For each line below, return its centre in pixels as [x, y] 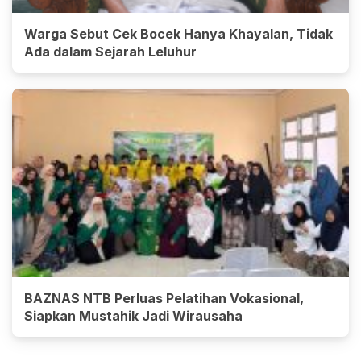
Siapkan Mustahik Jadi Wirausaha [133, 316]
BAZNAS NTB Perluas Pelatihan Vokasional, [164, 299]
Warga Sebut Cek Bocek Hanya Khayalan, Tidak [178, 34]
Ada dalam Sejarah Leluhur [110, 52]
